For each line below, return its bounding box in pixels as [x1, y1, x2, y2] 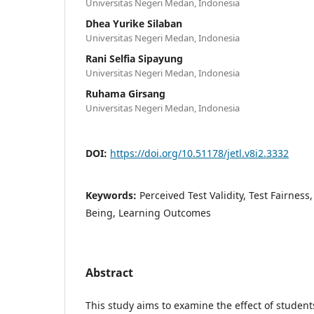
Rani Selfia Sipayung [86, 51, 183, 65]
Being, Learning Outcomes [86, 205, 211, 219]
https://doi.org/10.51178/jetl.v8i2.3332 [110, 146, 289, 160]
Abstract [86, 264, 133, 280]
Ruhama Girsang [86, 86, 165, 100]
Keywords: [86, 188, 139, 202]
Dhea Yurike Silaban [86, 16, 182, 30]
